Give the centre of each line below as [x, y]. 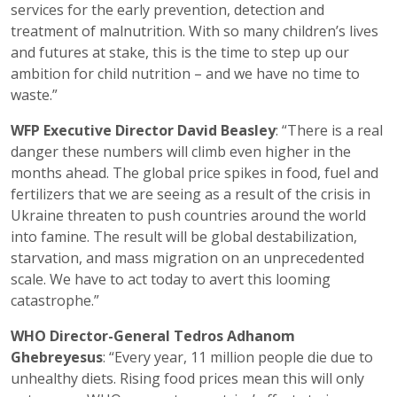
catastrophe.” [55, 300]
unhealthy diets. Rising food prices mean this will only [187, 378]
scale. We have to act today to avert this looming [171, 279]
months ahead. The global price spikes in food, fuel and [195, 173]
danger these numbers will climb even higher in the [181, 152]
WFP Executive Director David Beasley [143, 130]
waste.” [34, 95]
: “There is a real [329, 130]
